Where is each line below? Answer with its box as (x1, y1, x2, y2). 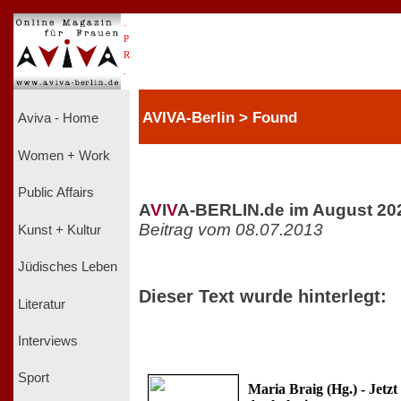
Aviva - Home (18, 111, 98, 126)
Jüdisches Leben (18, 260, 117, 275)
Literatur (18, 296, 65, 311)
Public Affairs (18, 185, 94, 200)
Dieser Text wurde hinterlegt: (139, 286, 387, 306)
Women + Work (18, 148, 110, 163)
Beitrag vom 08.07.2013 (139, 219, 323, 239)
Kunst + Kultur (18, 222, 101, 237)
